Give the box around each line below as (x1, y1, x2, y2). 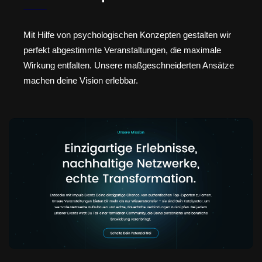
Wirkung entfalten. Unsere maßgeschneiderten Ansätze (23, 60, 234, 70)
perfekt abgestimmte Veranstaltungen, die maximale (23, 44, 221, 55)
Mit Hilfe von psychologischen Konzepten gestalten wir (23, 29, 231, 40)
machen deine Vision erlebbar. (23, 75, 138, 85)
